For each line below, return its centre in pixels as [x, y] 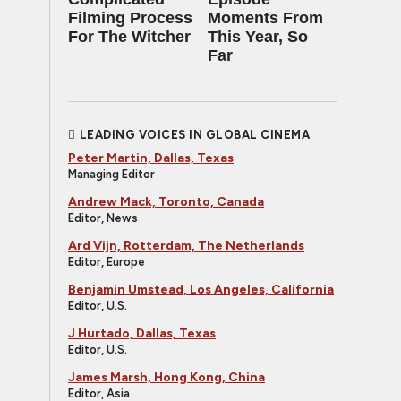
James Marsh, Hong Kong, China [166, 377]
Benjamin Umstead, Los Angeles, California [201, 290]
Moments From [265, 18]
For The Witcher [129, 37]
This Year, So [258, 37]
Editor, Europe [107, 262]
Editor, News [103, 218]
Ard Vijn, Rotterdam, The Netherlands [186, 246]
